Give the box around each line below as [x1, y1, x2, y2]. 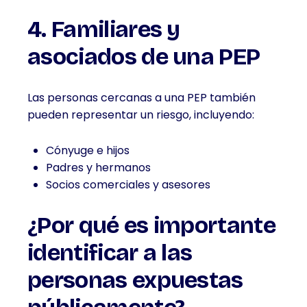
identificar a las [27, 238, 193, 267]
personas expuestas [27, 266, 243, 294]
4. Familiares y [27, 15, 180, 43]
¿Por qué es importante [27, 211, 276, 239]
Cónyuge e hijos [46, 143, 130, 158]
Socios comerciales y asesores [46, 177, 210, 193]
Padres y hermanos [46, 160, 151, 175]
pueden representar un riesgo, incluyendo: [27, 107, 254, 123]
